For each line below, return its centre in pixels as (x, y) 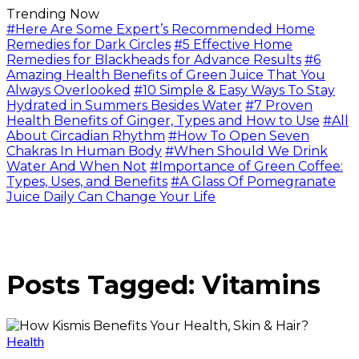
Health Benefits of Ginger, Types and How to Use (163, 121)
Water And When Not (77, 166)
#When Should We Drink (246, 151)
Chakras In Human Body (84, 151)
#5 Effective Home (233, 44)
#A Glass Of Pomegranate (253, 182)
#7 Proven (279, 105)
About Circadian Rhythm (86, 136)
